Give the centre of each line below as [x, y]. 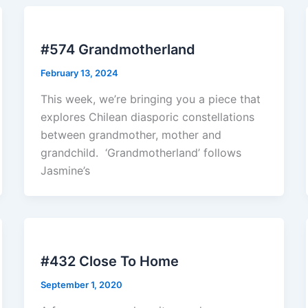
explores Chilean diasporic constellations [147, 117]
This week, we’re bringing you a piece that [150, 99]
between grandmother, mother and [131, 134]
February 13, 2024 [79, 73]
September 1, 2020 [81, 284]
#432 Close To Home [109, 261]
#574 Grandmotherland [118, 50]
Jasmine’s [65, 170]
